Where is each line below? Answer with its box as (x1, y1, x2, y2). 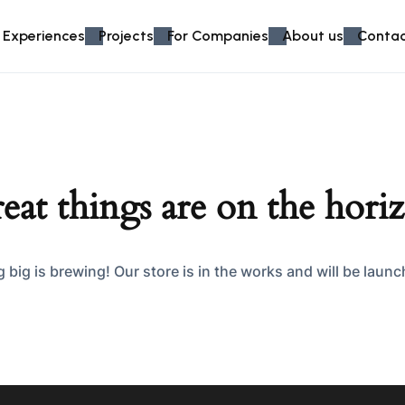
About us (282, 27, 344, 44)
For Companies (167, 27, 268, 44)
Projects (99, 27, 154, 44)
